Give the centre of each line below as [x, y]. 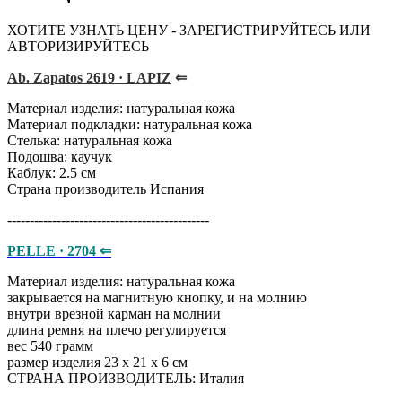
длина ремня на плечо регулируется [117, 330]
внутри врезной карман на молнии [114, 314]
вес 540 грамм [50, 346]
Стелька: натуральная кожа [90, 141]
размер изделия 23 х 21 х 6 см [97, 363]
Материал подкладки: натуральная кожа [130, 125]
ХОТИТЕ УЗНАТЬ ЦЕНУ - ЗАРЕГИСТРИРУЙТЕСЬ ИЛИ [189, 31]
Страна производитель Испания [105, 189]
